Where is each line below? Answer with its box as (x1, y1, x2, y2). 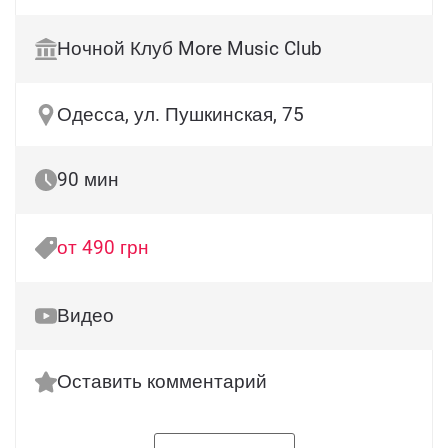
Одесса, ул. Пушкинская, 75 (57, 103, 304, 126)
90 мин (57, 168, 119, 191)
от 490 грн (57, 236, 149, 259)
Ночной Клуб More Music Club (57, 37, 322, 60)
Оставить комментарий (57, 370, 267, 393)
